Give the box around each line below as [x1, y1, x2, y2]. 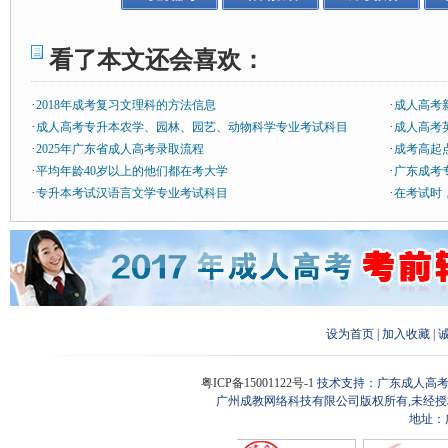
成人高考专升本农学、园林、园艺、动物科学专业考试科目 [36, 120, 348, 134]
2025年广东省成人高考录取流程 [36, 142, 204, 156]
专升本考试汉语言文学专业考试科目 [36, 186, 228, 200]
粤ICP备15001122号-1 [201, 376, 317, 390]
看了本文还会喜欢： [49, 47, 265, 73]
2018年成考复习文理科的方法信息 [36, 98, 216, 112]
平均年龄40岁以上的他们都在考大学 [36, 164, 228, 178]
